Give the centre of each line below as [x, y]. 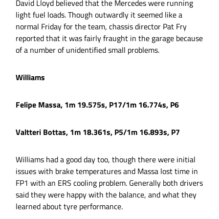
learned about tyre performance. [69, 207]
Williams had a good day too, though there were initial [106, 160]
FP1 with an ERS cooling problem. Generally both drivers [109, 183]
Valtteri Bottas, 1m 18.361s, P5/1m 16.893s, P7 [98, 132]
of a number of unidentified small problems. [88, 50]
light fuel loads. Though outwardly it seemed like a [99, 15]
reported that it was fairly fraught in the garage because [109, 38]
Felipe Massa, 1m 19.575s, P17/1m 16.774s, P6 [97, 105]
